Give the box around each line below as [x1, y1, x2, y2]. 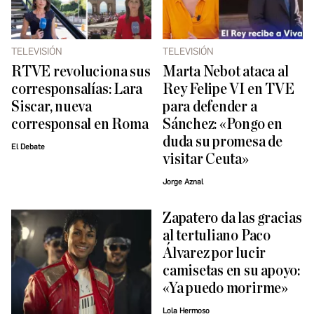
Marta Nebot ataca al [163, 63, 289, 80]
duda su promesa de [163, 133, 282, 150]
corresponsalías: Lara [11, 81, 143, 97]
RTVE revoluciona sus [11, 63, 151, 80]
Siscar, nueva [11, 98, 93, 115]
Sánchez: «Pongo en [163, 116, 282, 132]
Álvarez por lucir [163, 245, 266, 261]
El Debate [11, 142, 45, 151]
